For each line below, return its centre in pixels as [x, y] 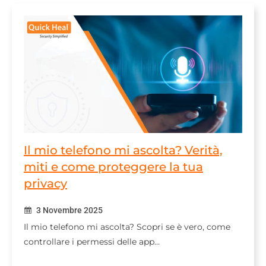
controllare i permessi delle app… [92, 242]
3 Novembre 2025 [69, 210]
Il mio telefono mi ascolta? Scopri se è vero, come [127, 227]
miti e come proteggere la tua [113, 167]
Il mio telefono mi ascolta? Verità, [123, 151]
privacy [45, 184]
